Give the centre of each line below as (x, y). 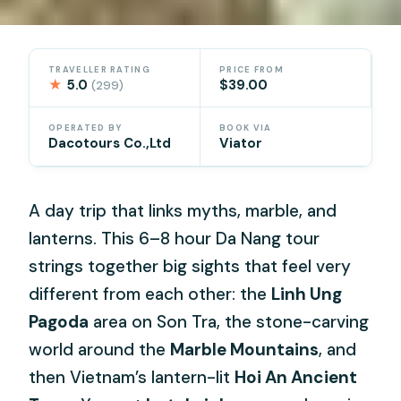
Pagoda (59, 322)
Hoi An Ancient (296, 378)
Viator (241, 144)
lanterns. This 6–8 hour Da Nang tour (175, 239)
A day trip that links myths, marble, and (183, 211)
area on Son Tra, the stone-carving (229, 322)
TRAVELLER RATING (99, 69)
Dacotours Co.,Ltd (110, 144)
